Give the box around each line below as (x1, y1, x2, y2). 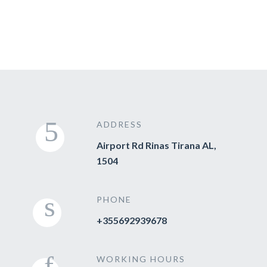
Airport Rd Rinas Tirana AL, (97, 139, 216, 151)
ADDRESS (97, 119, 142, 129)
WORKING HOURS (97, 254, 185, 264)
